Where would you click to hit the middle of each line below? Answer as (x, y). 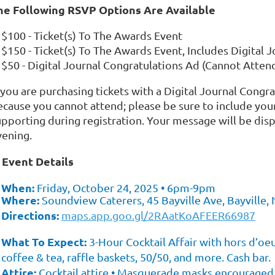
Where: (20, 200)
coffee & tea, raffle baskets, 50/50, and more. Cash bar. (137, 257)
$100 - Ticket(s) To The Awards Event (92, 36)
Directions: (30, 215)
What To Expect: (44, 242)
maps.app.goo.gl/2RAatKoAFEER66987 (158, 215)
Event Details (38, 161)
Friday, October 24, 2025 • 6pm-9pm (125, 188)
